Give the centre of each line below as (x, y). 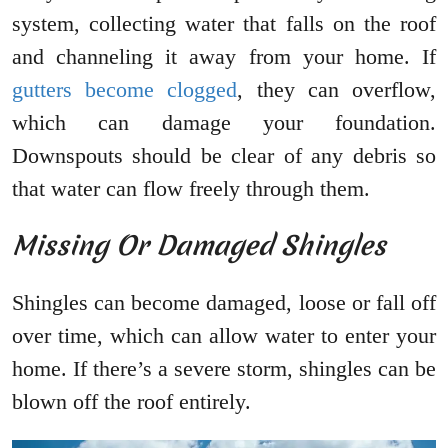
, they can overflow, (337, 90)
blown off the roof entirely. (131, 402)
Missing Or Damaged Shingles (199, 246)
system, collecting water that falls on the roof (224, 24)
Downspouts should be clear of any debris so (224, 156)
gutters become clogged (125, 90)
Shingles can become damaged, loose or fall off (224, 303)
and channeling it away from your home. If (224, 57)
